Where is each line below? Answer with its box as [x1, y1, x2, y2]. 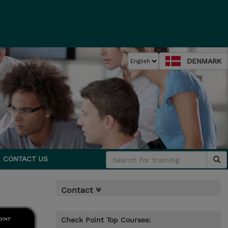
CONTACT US [3, 155, 48, 163]
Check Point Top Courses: [61, 216, 151, 224]
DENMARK [187, 57, 221, 65]
